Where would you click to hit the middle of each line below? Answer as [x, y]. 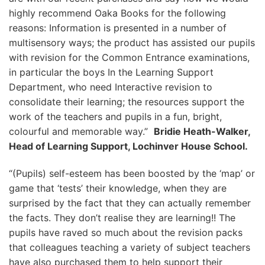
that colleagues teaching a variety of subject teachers [130, 247]
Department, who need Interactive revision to [111, 87]
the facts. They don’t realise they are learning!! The [122, 217]
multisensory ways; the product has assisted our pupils [132, 43]
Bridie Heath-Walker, [202, 132]
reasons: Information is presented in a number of [118, 28]
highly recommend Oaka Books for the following [117, 13]
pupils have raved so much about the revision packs [126, 232]
